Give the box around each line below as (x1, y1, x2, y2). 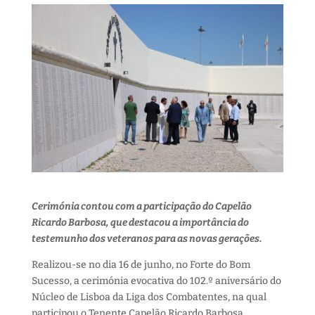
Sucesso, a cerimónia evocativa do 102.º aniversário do (31, 274, 281, 287)
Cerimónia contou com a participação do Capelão (31, 200, 252, 212)
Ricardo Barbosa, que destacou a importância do (31, 216, 249, 229)
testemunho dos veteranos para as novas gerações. (31, 232, 262, 245)
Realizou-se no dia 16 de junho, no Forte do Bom (31, 258, 250, 271)
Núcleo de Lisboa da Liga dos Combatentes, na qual (31, 290, 266, 303)
